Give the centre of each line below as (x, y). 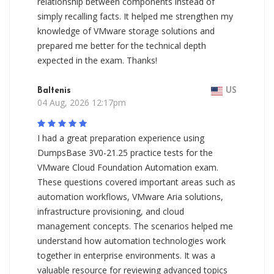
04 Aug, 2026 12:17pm (82, 102)
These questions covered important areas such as (136, 182)
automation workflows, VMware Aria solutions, (130, 197)
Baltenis (54, 91)
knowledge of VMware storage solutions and (126, 31)
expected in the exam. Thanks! (97, 60)
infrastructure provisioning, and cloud (111, 211)
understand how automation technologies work (131, 241)
